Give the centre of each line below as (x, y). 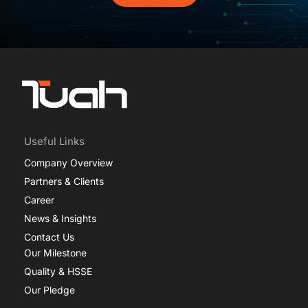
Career (39, 199)
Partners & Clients (64, 181)
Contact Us (49, 236)
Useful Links (54, 141)
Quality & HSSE (58, 271)
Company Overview (68, 162)
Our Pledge (49, 289)
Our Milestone (55, 252)
